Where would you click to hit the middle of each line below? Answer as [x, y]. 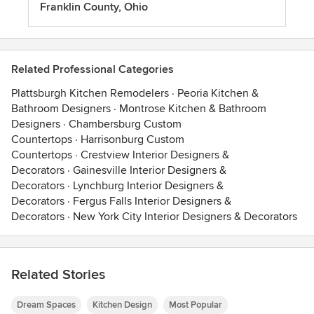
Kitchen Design [122, 305]
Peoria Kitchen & [218, 93]
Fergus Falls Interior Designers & [152, 201]
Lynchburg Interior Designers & [148, 185]
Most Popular [196, 305]
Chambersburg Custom [125, 124]
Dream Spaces [46, 305]
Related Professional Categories [93, 69]
